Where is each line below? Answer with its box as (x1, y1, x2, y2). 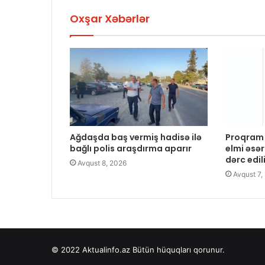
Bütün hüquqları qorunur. (130, 244, 225, 254)
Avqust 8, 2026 (77, 158, 127, 167)
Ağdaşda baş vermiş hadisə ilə (70, 131, 202, 143)
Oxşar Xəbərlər (70, 11, 150, 27)
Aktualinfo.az (82, 244, 130, 254)
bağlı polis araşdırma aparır (70, 142, 192, 154)
